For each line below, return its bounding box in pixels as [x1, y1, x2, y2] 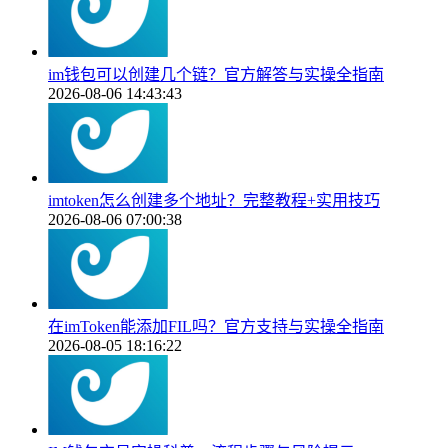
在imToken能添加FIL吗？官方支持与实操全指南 [48, 318, 384, 336]
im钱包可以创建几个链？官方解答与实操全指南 [48, 66, 384, 84]
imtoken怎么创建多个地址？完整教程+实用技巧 [48, 192, 380, 210]
